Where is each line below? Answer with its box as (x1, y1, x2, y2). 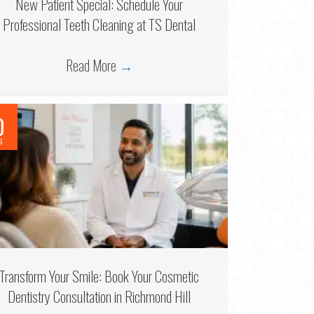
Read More (65, 54, 119, 76)
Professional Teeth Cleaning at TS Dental (3, 13, 196, 35)
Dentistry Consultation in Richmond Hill (8, 285, 191, 308)
